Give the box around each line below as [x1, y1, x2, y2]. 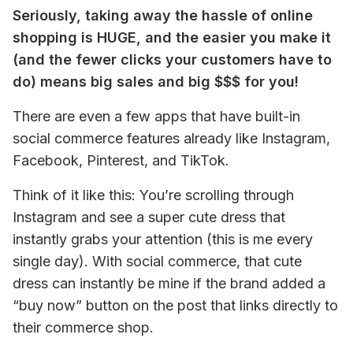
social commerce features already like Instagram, [13, 130, 330, 147]
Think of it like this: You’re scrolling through [13, 187, 294, 203]
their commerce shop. [13, 319, 154, 336]
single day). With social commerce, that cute [13, 253, 302, 269]
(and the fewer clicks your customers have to [13, 51, 332, 68]
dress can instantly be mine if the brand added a [13, 275, 325, 292]
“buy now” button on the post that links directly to [13, 297, 338, 314]
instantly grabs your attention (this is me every [13, 231, 313, 247]
